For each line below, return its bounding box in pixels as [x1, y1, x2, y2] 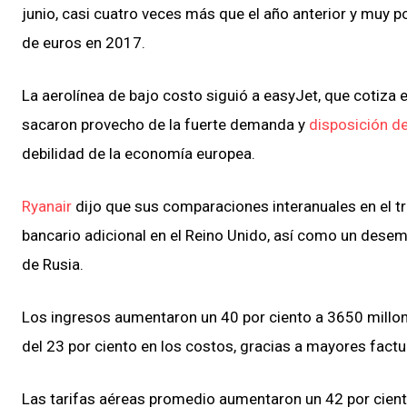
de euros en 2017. [22, 33, 145, 52]
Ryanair [22, 196, 72, 215]
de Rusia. [22, 254, 84, 273]
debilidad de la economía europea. [22, 144, 255, 163]
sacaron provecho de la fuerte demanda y [22, 114, 309, 134]
